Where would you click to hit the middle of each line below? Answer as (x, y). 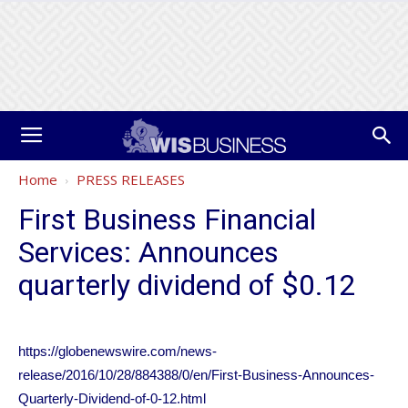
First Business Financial (167, 219)
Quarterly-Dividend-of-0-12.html (112, 398)
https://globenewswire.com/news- (117, 351)
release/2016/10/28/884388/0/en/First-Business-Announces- (196, 375)
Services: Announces (148, 252)
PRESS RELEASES (131, 179)
